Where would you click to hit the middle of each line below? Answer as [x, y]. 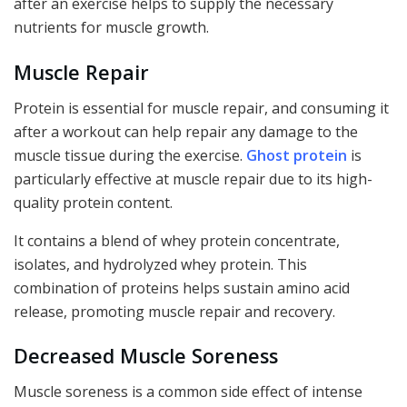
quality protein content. [93, 202]
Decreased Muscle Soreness [146, 356]
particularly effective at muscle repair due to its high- [193, 179]
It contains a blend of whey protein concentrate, [177, 240]
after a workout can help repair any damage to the [186, 131]
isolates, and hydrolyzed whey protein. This [160, 264]
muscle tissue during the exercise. [130, 155]
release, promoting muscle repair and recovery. [174, 311]
